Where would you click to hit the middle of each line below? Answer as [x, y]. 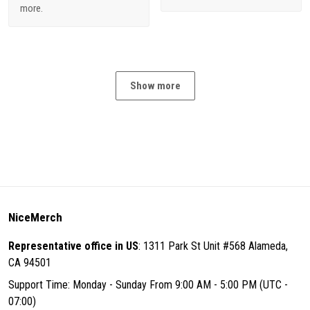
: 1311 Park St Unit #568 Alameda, [213, 246]
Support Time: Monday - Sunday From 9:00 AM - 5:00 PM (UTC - [148, 285]
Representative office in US [73, 246]
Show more [155, 85]
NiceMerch [35, 217]
